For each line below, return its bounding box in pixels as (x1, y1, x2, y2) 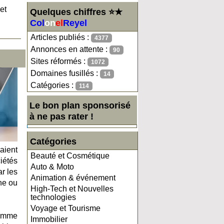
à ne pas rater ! (29, 111, 93, 121)
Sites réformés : (30, 57, 87, 65)
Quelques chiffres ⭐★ (30, 7, 122, 17)
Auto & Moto (30, 162, 74, 171)
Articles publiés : (30, 33, 91, 41)
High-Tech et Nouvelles (30, 184, 113, 193)
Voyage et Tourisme (30, 204, 100, 212)
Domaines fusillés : (30, 69, 100, 77)
